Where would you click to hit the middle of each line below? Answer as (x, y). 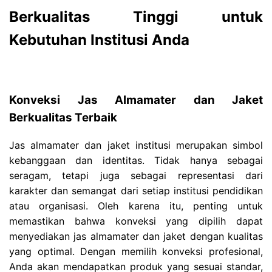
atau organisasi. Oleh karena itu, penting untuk (136, 206)
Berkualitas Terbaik (63, 118)
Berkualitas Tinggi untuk (136, 17)
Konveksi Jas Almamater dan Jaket (136, 100)
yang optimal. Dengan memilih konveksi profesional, (136, 251)
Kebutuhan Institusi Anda (99, 40)
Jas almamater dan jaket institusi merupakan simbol (136, 145)
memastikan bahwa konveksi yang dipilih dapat (136, 221)
